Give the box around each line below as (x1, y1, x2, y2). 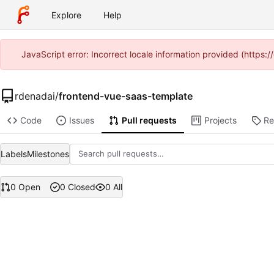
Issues (68, 115, 94, 126)
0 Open (10, 182, 40, 193)
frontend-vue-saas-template (59, 89, 193, 102)
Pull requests (121, 115, 177, 126)
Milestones (27, 148, 69, 159)
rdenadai (15, 89, 55, 102)
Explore (51, 9, 81, 20)
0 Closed (59, 182, 95, 193)
